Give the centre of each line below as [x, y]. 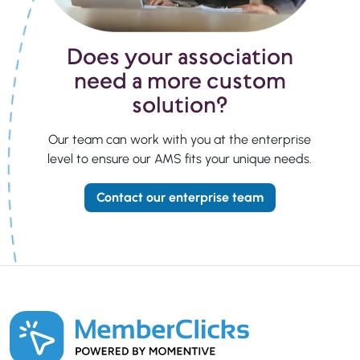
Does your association [180, 56]
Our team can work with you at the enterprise [180, 139]
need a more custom [180, 80]
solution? [180, 104]
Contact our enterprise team [180, 197]
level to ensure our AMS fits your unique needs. [180, 158]
